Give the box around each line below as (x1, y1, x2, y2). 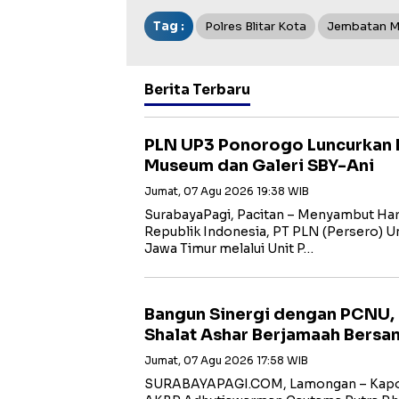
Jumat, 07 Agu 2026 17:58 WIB (144, 353, 308, 367)
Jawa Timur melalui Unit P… (144, 240, 313, 256)
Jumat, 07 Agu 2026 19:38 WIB (144, 183, 309, 198)
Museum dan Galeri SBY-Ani (144, 155, 374, 175)
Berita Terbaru (144, 80, 250, 99)
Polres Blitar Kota (205, 18, 306, 34)
